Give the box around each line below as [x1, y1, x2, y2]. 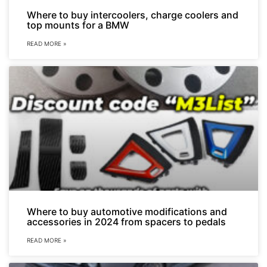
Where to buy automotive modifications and [27, 206, 227, 218]
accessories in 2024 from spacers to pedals [27, 216, 226, 228]
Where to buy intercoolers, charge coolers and [27, 9, 238, 21]
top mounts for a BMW [27, 19, 129, 32]
